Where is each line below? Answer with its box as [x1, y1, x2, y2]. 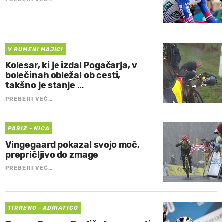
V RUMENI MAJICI [8, 46, 64, 53]
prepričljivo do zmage [5, 149, 99, 161]
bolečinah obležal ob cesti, [5, 70, 121, 81]
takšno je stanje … [5, 80, 84, 91]
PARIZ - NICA [8, 125, 50, 132]
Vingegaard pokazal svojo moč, [5, 139, 140, 151]
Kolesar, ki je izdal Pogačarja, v [5, 60, 138, 71]
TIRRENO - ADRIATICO [8, 205, 78, 212]
